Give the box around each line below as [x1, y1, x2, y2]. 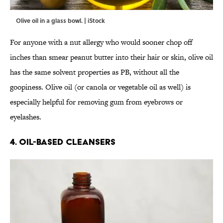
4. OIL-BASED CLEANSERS [10, 136, 115, 147]
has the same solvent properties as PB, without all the [10, 67, 179, 78]
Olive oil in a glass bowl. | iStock [16, 16, 105, 25]
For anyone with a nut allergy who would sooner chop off [10, 37, 193, 48]
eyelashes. [10, 111, 41, 122]
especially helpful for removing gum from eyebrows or [10, 97, 183, 108]
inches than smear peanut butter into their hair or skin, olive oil [10, 52, 213, 63]
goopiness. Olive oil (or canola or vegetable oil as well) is [10, 82, 191, 93]
